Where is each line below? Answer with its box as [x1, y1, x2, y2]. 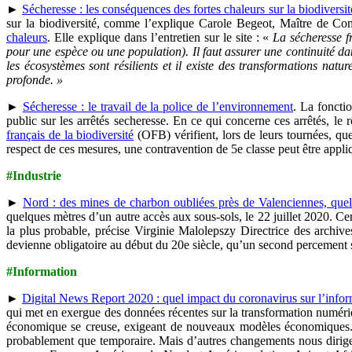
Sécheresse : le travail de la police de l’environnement [22, 100, 294, 114]
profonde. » [6, 73, 63, 87]
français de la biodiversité [6, 128, 134, 142]
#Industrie [6, 169, 61, 183]
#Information [6, 265, 77, 279]
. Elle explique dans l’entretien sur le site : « [47, 31, 273, 45]
